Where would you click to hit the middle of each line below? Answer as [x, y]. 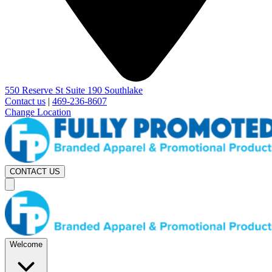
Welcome [26, 245]
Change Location [38, 112]
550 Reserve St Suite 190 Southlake [74, 90]
